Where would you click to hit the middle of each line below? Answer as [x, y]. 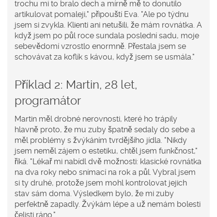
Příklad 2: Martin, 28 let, [76, 85]
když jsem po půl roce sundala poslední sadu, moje [107, 36]
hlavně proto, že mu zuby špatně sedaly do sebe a [105, 130]
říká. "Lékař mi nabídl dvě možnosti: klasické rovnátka [108, 162]
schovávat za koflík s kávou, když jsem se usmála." [105, 57]
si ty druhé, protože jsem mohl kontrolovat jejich [101, 183]
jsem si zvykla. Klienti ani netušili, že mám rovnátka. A [108, 25]
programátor [48, 101]
